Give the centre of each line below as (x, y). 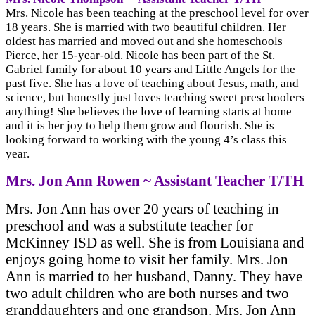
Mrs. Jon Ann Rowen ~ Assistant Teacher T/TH (155, 181)
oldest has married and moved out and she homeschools (144, 41)
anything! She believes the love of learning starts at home (149, 112)
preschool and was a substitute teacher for (129, 226)
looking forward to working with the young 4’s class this (146, 140)
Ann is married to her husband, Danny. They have (154, 276)
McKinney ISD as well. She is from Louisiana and (155, 243)
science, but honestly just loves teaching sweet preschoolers (155, 98)
